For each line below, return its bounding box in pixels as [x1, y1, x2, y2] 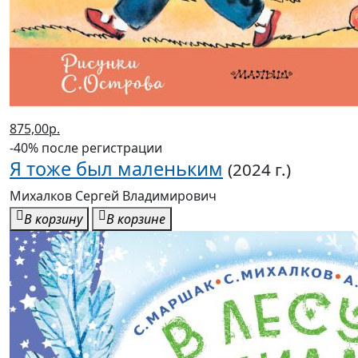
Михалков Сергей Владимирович [10, 187, 217, 205]
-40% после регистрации [10, 139, 162, 157]
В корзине [106, 210, 165, 229]
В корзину [24, 210, 82, 229]
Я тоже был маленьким [10, 156, 223, 182]
